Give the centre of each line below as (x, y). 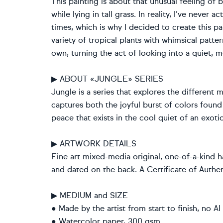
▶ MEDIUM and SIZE (90, 195)
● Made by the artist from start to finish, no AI (136, 208)
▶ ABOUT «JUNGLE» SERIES (107, 79)
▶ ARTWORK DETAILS (94, 144)
